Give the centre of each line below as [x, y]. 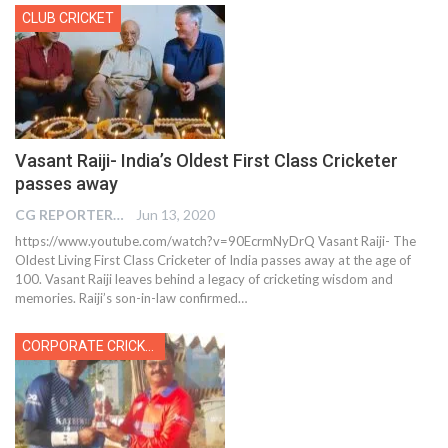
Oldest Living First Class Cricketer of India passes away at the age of [213, 260]
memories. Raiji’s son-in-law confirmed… [131, 298]
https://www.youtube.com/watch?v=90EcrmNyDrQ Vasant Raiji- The [215, 241]
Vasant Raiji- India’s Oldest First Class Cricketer [206, 161]
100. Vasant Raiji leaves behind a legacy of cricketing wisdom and [204, 279]
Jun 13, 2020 [175, 215]
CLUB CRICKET [68, 17]
